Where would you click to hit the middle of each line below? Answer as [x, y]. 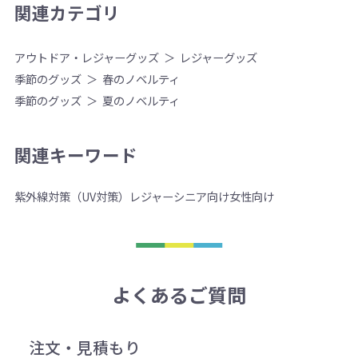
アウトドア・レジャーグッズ [86, 57]
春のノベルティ [141, 78]
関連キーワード [76, 155]
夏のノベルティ [141, 100]
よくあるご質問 [179, 294]
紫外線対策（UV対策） [72, 197]
